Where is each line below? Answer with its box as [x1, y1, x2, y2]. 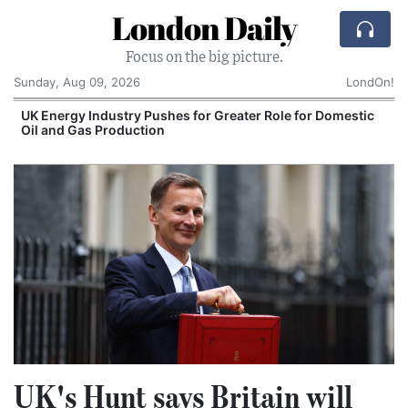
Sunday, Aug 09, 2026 [14, 75, 140, 89]
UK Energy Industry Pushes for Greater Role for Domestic [21, 107, 374, 123]
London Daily [111, 6, 297, 49]
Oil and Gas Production [21, 122, 165, 138]
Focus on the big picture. [125, 50, 283, 65]
